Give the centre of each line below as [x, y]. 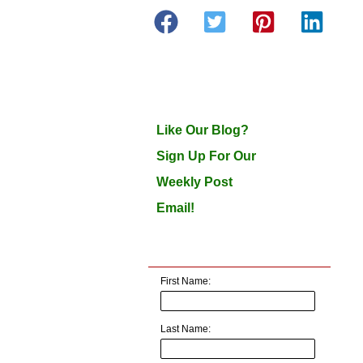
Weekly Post [194, 181]
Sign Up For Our [206, 156]
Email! [175, 207]
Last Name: [185, 329]
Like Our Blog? [202, 130]
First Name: [185, 281]
